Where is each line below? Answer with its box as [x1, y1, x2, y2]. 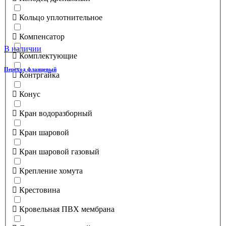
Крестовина [19, 185, 60, 194]
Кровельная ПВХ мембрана [19, 204, 115, 213]
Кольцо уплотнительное [19, 13, 102, 22]
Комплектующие [19, 51, 77, 60]
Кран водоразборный [19, 108, 92, 118]
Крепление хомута [19, 166, 83, 175]
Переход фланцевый [4, 66, 56, 73]
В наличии [4, 44, 41, 53]
